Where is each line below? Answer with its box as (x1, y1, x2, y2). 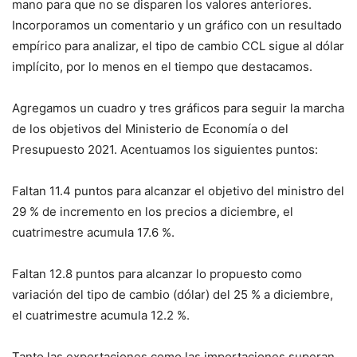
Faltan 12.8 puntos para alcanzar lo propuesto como (12, 266, 302, 282)
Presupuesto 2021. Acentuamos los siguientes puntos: (12, 142, 318, 158)
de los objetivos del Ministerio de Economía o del (12, 121, 288, 137)
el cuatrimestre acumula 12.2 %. (12, 308, 190, 324)
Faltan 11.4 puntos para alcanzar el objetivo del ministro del (12, 183, 344, 199)
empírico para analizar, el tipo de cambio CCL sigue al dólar (12, 38, 344, 54)
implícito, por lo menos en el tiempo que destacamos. (12, 59, 312, 75)
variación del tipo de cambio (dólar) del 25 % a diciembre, (12, 287, 333, 303)
